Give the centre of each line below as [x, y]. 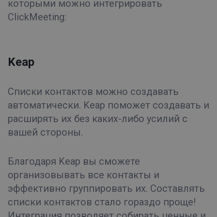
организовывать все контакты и [84, 175]
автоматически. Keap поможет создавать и [108, 105]
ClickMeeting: [37, 17]
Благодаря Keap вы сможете [74, 161]
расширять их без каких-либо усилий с [98, 118]
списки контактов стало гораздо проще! [102, 202]
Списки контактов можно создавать [93, 91]
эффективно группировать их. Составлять [106, 188]
